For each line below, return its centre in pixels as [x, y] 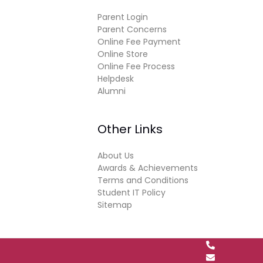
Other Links [130, 129]
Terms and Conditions [143, 181]
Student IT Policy [131, 193]
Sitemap [115, 205]
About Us [116, 156]
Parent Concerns [132, 30]
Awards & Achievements [148, 168]
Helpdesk [116, 79]
